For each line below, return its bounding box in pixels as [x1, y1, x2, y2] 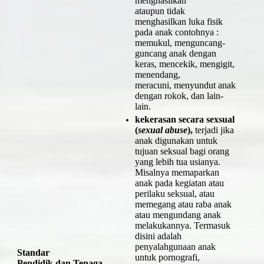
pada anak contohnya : [134, 27, 219, 38]
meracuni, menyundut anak [134, 80, 236, 91]
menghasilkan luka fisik [134, 16, 223, 27]
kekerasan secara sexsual [134, 114, 235, 124]
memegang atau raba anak [134, 199, 232, 209]
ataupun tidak [134, 6, 185, 16]
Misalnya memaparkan [134, 167, 219, 177]
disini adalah [134, 230, 181, 241]
